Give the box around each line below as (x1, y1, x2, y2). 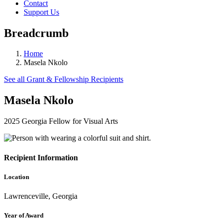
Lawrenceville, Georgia (4, 191, 77, 200)
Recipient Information (4, 153, 78, 162)
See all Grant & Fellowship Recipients (4, 75, 123, 84)
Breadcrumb (4, 26, 69, 39)
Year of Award (4, 212, 43, 220)
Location (4, 173, 29, 181)
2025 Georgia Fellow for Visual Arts (4, 117, 118, 126)
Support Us (24, 7, 59, 16)
